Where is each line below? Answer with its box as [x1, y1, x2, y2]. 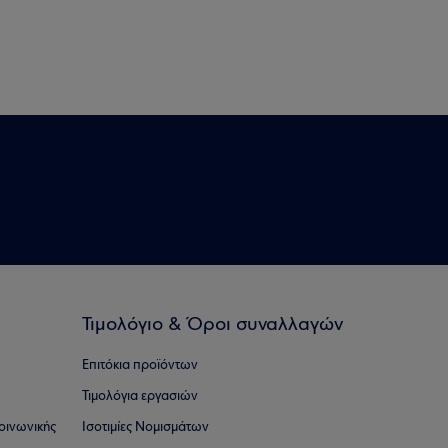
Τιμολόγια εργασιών [82, 389, 198, 404]
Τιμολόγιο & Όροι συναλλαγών [82, 315, 343, 335]
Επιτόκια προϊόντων [82, 358, 198, 373]
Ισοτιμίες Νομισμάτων [82, 420, 209, 435]
